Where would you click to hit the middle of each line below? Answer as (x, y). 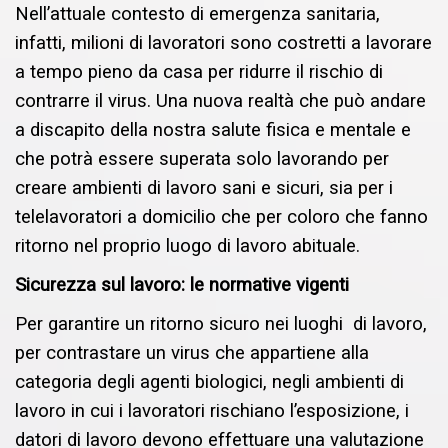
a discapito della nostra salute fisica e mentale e (213, 130)
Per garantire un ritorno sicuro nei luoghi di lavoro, (221, 324)
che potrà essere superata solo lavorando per (202, 159)
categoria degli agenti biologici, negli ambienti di (209, 382)
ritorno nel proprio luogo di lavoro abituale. (187, 246)
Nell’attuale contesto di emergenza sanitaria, (197, 14)
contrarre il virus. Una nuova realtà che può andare (220, 101)
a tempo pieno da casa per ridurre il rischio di (199, 72)
